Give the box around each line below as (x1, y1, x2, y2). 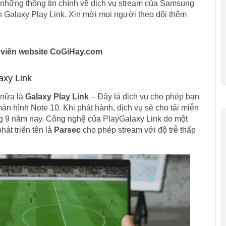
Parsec (53, 126, 81, 134)
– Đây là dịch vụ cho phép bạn (88, 92, 199, 101)
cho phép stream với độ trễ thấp (80, 126, 196, 134)
